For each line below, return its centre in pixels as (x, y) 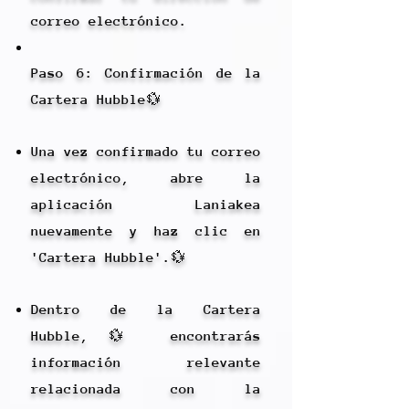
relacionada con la (146, 388)
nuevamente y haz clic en (146, 231)
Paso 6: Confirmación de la (146, 73)
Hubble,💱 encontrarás (146, 336)
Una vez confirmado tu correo (146, 151)
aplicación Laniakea (146, 204)
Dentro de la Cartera (146, 309)
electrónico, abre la (146, 178)
